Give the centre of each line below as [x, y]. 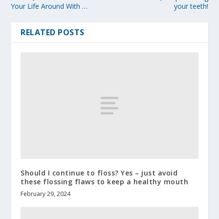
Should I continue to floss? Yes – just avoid [99, 173]
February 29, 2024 [46, 194]
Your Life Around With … [49, 6]
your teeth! [191, 6]
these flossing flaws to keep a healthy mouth [105, 182]
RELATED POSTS [53, 33]
